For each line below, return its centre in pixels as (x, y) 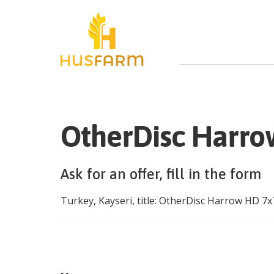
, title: (146, 201)
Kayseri (115, 201)
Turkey (77, 201)
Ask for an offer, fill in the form (161, 174)
